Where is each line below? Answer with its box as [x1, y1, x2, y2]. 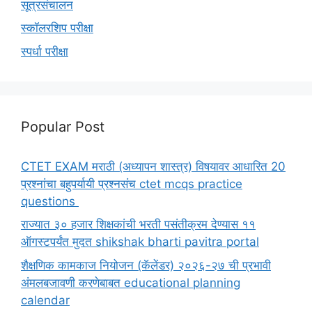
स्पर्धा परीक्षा [21, 44, 68, 58]
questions [21, 194, 79, 208]
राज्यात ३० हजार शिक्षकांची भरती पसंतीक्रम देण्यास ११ [21, 217, 256, 232]
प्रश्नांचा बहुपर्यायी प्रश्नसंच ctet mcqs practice [21, 176, 242, 191]
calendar [21, 292, 70, 307]
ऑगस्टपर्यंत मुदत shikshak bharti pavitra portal [21, 235, 259, 249]
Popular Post [21, 118, 104, 135]
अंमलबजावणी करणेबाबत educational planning [21, 275, 240, 290]
